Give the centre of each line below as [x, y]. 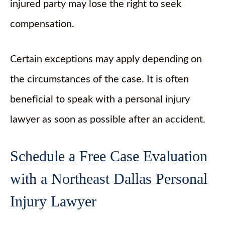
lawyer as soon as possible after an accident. [108, 120]
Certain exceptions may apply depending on [106, 59]
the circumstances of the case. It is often [99, 79]
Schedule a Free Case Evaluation [109, 156]
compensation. [42, 24]
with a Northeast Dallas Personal [109, 179]
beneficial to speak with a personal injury [100, 99]
